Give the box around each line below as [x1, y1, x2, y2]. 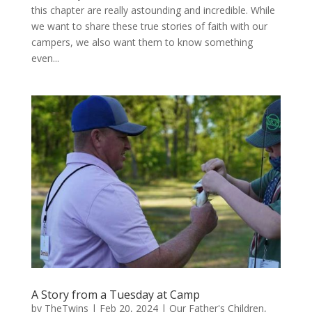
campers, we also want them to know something [31, 36, 253, 49]
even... [31, 52, 59, 65]
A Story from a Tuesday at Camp [31, 287, 200, 303]
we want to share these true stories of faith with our [31, 19, 267, 33]
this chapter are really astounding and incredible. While [31, 3, 275, 17]
